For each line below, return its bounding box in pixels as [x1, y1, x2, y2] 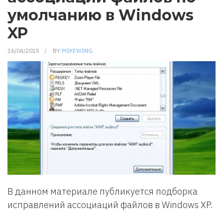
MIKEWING [62, 47, 93, 54]
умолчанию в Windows [7, 6, 194, 24]
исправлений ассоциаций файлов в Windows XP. [7, 199, 213, 211]
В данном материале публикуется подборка [7, 186, 198, 197]
